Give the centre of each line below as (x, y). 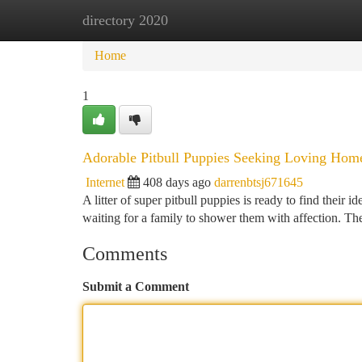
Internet (105, 182)
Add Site (301, 20)
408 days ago (177, 182)
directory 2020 (125, 20)
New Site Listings (208, 20)
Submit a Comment (136, 286)
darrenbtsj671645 (259, 182)
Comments (125, 254)
